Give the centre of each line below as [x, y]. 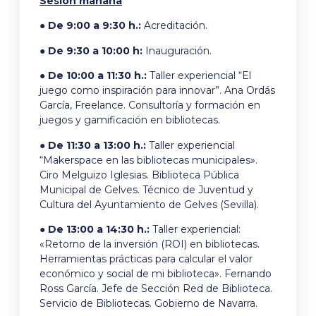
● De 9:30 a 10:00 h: [91, 50]
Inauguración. [177, 50]
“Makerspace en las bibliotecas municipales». [148, 160]
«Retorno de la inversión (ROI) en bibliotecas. [150, 244]
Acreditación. [174, 26]
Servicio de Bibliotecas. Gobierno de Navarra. [148, 304]
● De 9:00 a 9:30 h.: [90, 26]
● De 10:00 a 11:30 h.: [93, 76]
